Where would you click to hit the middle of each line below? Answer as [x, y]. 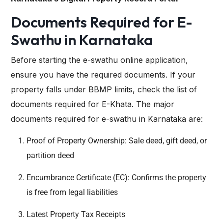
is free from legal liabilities [72, 192]
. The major [153, 104]
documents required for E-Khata [71, 104]
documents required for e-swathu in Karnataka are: [107, 119]
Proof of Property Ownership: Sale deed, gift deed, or [117, 141]
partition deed [50, 156]
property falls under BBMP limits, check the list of [104, 90]
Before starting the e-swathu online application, [99, 60]
